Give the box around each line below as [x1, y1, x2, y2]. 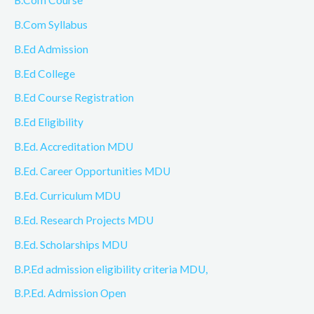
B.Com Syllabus [14, 18, 88, 31]
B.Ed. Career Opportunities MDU [14, 165, 170, 178]
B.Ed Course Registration [14, 91, 134, 104]
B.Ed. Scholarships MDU [14, 238, 128, 251]
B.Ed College [14, 67, 75, 80]
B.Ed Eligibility [14, 116, 83, 129]
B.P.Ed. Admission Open [14, 287, 126, 300]
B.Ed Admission [14, 42, 88, 55]
